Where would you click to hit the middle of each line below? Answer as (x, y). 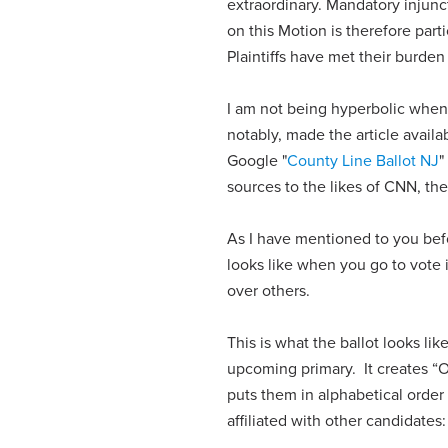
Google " (257, 160)
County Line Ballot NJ (363, 160)
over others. (269, 290)
